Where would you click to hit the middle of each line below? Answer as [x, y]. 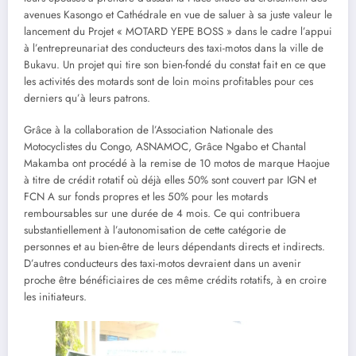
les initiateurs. [55, 297]
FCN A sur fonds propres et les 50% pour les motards [146, 197]
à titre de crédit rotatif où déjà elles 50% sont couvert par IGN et [170, 180]
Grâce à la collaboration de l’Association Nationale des [148, 130]
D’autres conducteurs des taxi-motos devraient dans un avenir [163, 264]
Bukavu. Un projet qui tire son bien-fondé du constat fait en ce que [175, 65]
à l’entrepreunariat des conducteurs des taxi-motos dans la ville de [174, 48]
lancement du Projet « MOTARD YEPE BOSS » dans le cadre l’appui [178, 32]
